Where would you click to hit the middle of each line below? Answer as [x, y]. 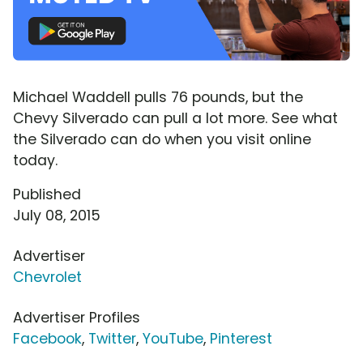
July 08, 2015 [57, 215]
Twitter [112, 338]
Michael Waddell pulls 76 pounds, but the [158, 97]
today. [35, 160]
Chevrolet [47, 277]
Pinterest [241, 338]
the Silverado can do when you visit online [162, 139]
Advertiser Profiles [77, 317]
